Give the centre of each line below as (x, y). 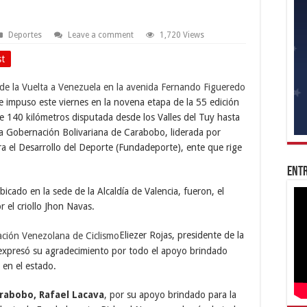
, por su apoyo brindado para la (170, 295)
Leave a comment (101, 35)
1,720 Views (182, 35)
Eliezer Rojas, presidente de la (182, 235)
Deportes (25, 35)
